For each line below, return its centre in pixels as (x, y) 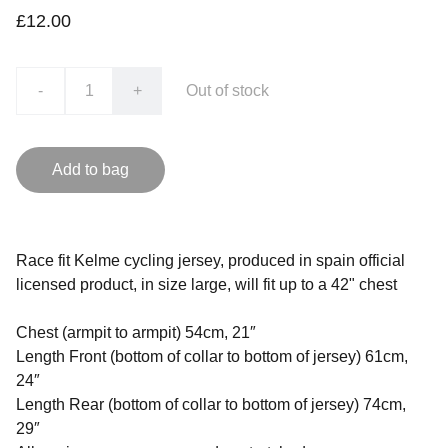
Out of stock (227, 90)
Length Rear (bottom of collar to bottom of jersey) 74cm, (211, 404)
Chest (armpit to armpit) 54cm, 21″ (136, 332)
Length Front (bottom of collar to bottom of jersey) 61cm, (212, 356)
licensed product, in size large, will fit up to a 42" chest (206, 284)
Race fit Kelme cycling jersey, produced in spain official (210, 260)
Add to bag (90, 169)
